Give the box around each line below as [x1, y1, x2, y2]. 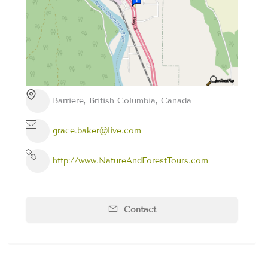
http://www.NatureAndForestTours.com [52, 156, 208, 166]
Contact [121, 204, 157, 215]
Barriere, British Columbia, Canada [52, 96, 191, 106]
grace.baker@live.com [52, 126, 141, 136]
